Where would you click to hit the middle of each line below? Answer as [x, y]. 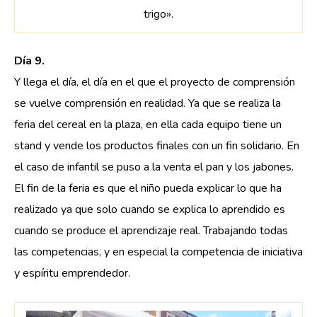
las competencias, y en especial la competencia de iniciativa [158, 252]
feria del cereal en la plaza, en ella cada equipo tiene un [148, 124]
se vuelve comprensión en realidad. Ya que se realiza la [148, 103]
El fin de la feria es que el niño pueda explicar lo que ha [148, 188]
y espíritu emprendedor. [72, 273]
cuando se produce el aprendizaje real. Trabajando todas [151, 230]
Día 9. [29, 60]
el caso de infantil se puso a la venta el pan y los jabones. [154, 167]
